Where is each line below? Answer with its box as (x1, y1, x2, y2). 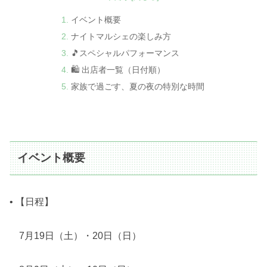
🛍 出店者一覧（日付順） (70, 64, 165, 74)
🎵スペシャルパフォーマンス (70, 48, 179, 58)
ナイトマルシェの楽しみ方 (70, 31, 171, 41)
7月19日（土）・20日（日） (10, 230, 141, 241)
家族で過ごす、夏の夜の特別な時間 (70, 81, 204, 91)
